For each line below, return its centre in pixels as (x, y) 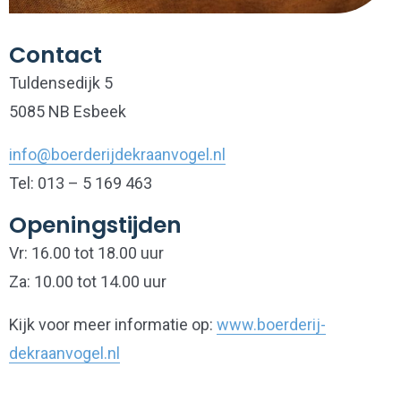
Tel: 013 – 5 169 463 (81, 183)
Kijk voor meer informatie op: (113, 324)
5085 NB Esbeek (68, 111)
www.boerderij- (271, 324)
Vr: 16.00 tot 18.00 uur (86, 253)
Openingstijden (95, 225)
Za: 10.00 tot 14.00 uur (88, 282)
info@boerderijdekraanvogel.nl (117, 154)
